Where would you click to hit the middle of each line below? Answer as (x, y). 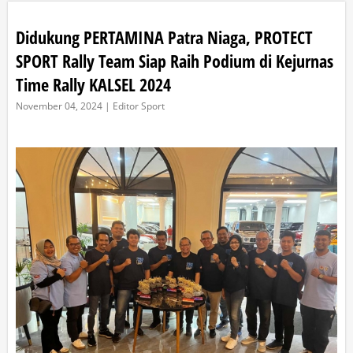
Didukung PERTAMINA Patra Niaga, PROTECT (164, 37)
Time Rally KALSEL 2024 (93, 85)
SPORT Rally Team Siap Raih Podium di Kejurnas (175, 61)
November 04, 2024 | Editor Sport (90, 106)
